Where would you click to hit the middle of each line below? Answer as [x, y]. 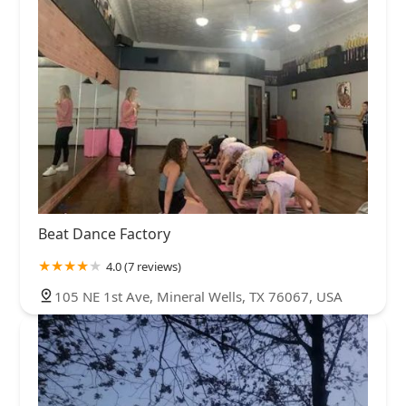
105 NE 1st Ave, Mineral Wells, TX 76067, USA [198, 297]
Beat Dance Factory [104, 234]
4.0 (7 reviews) [144, 267]
